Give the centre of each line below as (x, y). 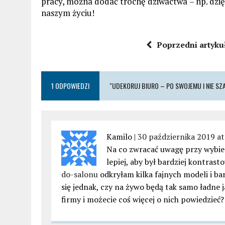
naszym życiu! (68, 13)
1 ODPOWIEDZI (70, 85)
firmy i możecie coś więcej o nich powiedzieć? (143, 199)
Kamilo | (122, 136)
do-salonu (80, 174)
